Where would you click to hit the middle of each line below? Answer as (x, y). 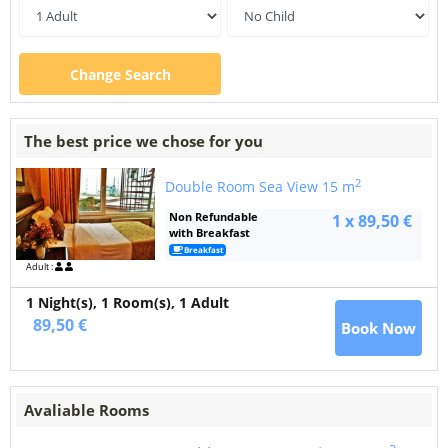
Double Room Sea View (243, 186)
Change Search (120, 74)
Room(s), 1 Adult (171, 302)
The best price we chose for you (143, 141)
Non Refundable (213, 216)
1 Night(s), (63, 302)
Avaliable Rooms (86, 409)
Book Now (378, 327)
